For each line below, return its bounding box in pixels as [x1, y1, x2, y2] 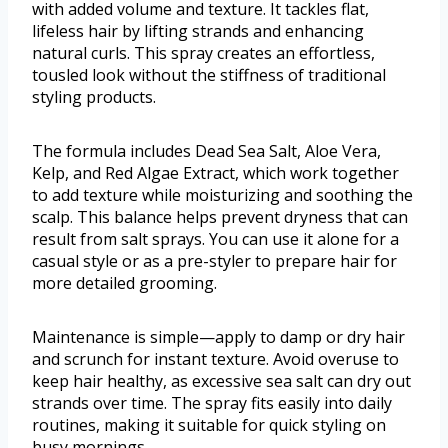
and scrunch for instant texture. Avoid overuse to [32, 348, 399, 371]
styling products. [32, 86, 156, 109]
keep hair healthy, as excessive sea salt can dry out [32, 370, 411, 393]
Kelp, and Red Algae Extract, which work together [32, 162, 399, 185]
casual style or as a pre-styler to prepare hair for [32, 250, 397, 273]
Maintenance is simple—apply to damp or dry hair [32, 326, 405, 349]
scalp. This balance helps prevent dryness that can [32, 206, 408, 229]
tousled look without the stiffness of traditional [32, 64, 386, 87]
